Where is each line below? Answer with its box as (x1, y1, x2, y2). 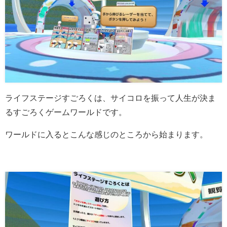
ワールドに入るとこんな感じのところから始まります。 (5, 130, 208, 139)
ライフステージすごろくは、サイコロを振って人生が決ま (5, 94, 216, 102)
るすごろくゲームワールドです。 (5, 108, 127, 117)
